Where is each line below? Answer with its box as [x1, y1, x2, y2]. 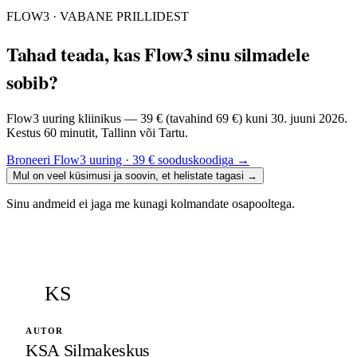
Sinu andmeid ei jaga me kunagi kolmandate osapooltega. [6, 197, 295, 211]
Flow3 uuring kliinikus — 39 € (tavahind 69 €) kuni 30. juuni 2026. [6, 112, 347, 126]
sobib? [6, 68, 58, 96]
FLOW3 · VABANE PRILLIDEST [6, 10, 189, 24]
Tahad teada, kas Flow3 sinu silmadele [6, 40, 310, 69]
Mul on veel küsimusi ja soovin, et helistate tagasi [13, 170, 244, 182]
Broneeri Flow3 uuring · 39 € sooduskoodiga [6, 153, 233, 167]
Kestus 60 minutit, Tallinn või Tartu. [6, 126, 188, 140]
